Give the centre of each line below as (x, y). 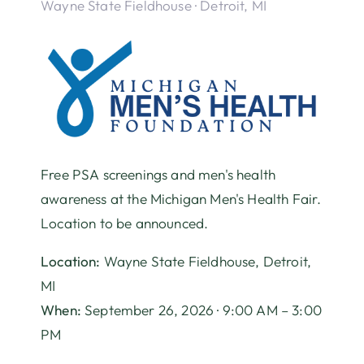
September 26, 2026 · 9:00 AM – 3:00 (201, 310)
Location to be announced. (125, 223)
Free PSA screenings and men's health (158, 175)
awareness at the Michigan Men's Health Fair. (181, 199)
